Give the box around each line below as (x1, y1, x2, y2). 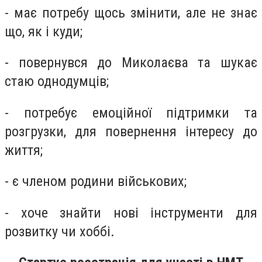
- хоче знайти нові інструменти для (5, 204, 257, 221)
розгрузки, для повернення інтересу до (5, 123, 257, 140)
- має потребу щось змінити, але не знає (5, 4, 257, 21)
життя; (5, 142, 43, 158)
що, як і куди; (5, 23, 82, 40)
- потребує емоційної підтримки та (5, 104, 257, 121)
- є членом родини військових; (5, 173, 187, 190)
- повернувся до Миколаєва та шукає (5, 54, 257, 71)
